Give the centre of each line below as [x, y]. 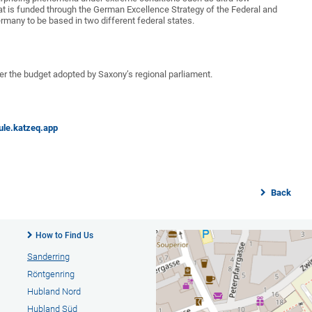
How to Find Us [64, 235]
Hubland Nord [54, 291]
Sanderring [48, 256]
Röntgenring [50, 274]
